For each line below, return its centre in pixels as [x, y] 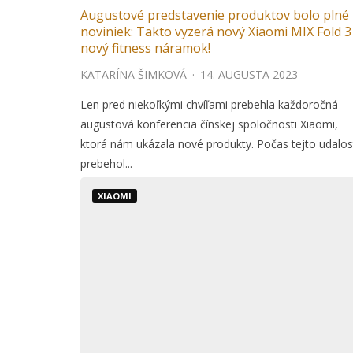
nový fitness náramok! [145, 48]
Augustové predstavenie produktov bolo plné [215, 15]
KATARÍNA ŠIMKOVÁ [134, 74]
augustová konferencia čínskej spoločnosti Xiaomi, [209, 124]
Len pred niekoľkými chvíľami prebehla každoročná [209, 104]
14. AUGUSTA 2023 [249, 74]
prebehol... [106, 163]
